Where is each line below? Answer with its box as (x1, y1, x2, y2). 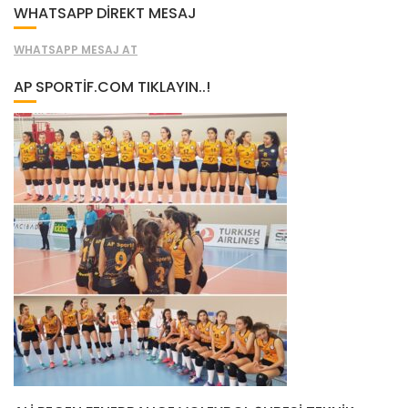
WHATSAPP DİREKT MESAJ (14, 3, 197, 25)
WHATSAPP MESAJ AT (14, 42, 138, 58)
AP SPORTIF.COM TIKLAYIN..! (14, 76, 210, 98)
